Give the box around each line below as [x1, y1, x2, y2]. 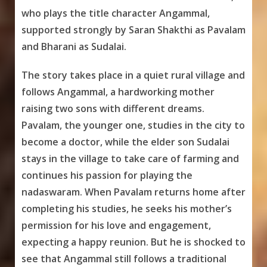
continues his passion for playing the [21, 169, 193, 182]
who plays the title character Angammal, [21, 7, 210, 20]
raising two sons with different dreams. [21, 102, 204, 116]
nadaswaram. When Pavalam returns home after [21, 185, 246, 199]
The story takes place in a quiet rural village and [21, 69, 245, 82]
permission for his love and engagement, [21, 219, 211, 232]
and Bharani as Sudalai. [21, 40, 126, 54]
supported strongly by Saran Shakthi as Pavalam [21, 23, 246, 37]
